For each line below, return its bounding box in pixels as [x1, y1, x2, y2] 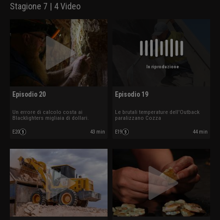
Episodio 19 [115, 90, 148, 99]
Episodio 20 [12, 90, 46, 99]
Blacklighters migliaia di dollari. [12, 114, 89, 122]
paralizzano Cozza [115, 114, 161, 122]
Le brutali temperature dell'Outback [115, 109, 199, 116]
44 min [193, 129, 208, 136]
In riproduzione [146, 63, 179, 69]
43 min [90, 129, 105, 136]
